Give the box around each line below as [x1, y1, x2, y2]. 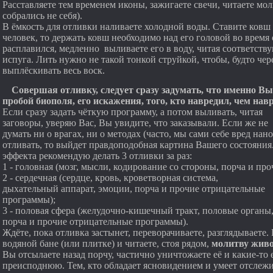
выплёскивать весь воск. [2, 65, 105, 76]
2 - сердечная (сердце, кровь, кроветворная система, [2, 172, 218, 183]
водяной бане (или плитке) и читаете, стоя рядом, [2, 238, 211, 249]
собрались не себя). [2, 10, 82, 21]
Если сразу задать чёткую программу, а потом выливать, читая [2, 107, 263, 117]
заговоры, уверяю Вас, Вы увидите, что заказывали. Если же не [2, 118, 268, 128]
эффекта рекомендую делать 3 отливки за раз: [2, 151, 192, 161]
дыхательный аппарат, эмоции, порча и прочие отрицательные [2, 183, 265, 194]
